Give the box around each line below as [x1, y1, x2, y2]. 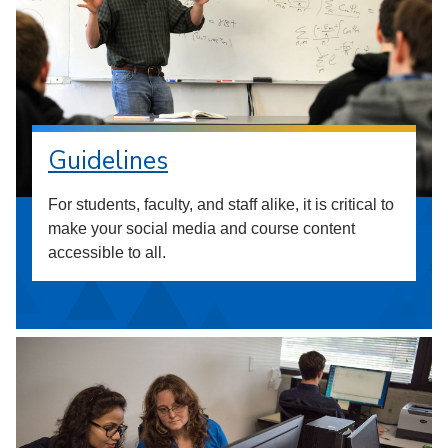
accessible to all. [48, 243, 166, 261]
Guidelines [48, 143, 168, 178]
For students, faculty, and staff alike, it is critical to [48, 195, 394, 213]
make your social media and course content [48, 219, 355, 237]
